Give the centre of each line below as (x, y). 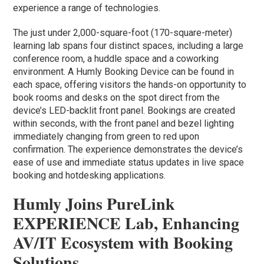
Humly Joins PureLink (94, 204)
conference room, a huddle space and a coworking (116, 59)
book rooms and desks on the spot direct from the (117, 98)
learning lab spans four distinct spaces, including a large (128, 46)
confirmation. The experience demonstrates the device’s (128, 150)
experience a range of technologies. (87, 8)
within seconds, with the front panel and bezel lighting (124, 124)
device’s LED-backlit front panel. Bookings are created (124, 111)
